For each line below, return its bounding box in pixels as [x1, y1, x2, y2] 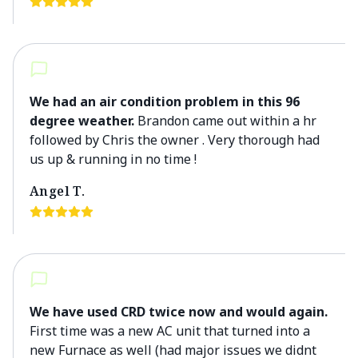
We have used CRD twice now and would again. [30, 303, 328, 320]
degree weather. [30, 112, 134, 129]
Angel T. [30, 182, 86, 200]
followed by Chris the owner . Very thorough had [30, 131, 320, 149]
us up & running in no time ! [30, 150, 197, 168]
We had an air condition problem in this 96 [30, 93, 300, 110]
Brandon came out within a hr [134, 112, 316, 129]
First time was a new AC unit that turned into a [30, 322, 310, 340]
